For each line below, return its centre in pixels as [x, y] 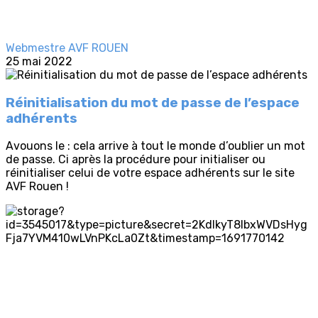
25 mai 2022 [39, 61]
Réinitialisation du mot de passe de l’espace [153, 103]
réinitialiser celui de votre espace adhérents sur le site [150, 173]
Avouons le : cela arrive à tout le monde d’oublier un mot [155, 146]
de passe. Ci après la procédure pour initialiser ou [136, 160]
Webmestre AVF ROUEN [67, 48]
